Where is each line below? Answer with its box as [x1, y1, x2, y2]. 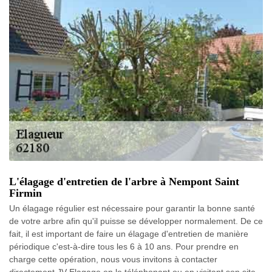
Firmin [9, 187, 42, 199]
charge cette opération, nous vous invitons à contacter [9, 254, 217, 264]
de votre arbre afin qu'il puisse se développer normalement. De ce [9, 216, 263, 226]
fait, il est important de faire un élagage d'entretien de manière [9, 229, 248, 239]
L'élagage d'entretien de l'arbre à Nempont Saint [9, 175, 239, 188]
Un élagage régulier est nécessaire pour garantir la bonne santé [9, 203, 255, 213]
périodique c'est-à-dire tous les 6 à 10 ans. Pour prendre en [9, 242, 239, 251]
